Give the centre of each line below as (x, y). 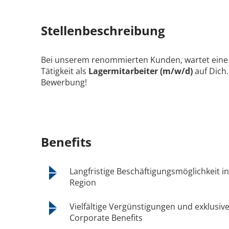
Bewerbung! (64, 83)
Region (83, 182)
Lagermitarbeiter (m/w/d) (142, 71)
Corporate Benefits (106, 217)
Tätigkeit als (65, 71)
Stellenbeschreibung (103, 31)
